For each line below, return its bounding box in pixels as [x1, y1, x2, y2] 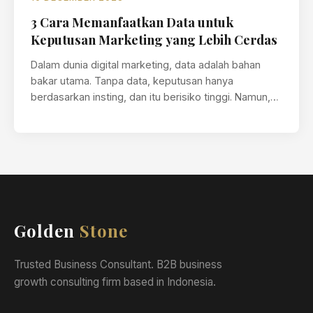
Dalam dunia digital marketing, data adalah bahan [31, 59, 261, 71]
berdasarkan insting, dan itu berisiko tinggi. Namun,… [31, 91, 279, 103]
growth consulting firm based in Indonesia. [14, 275, 216, 289]
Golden [14, 219, 80, 242]
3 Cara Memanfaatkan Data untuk [31, 13, 233, 31]
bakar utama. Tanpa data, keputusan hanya [31, 75, 233, 87]
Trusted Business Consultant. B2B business [14, 258, 222, 271]
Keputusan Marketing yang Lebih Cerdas [31, 31, 277, 48]
